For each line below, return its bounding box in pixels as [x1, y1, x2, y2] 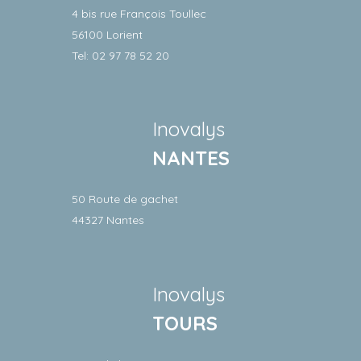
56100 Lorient [72, 27, 143, 42]
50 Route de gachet [72, 192, 178, 206]
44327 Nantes [72, 213, 144, 227]
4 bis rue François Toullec [72, 6, 206, 21]
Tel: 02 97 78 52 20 [72, 48, 169, 63]
